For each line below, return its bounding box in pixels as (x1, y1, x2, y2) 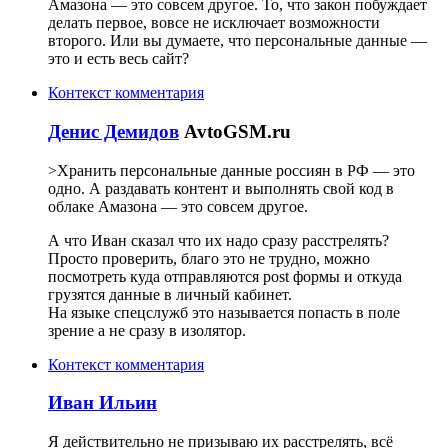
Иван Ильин (48, 392, 157, 414)
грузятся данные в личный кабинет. (48, 285, 292, 303)
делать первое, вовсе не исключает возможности (48, 14, 380, 32)
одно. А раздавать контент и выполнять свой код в (48, 179, 394, 197)
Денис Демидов (48, 121, 179, 143)
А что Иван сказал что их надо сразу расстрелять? (48, 231, 389, 249)
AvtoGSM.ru (184, 121, 291, 143)
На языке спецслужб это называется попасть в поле (48, 303, 400, 321)
